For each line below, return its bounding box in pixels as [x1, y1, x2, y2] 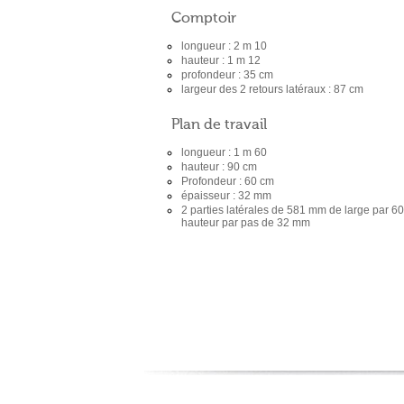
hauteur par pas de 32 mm [181, 216, 310, 229]
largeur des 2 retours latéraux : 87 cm [181, 83, 363, 96]
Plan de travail [171, 118, 267, 133]
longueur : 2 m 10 [181, 40, 267, 52]
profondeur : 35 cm [181, 69, 273, 81]
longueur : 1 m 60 [181, 146, 267, 159]
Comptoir [171, 12, 236, 26]
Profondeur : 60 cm [181, 175, 274, 188]
